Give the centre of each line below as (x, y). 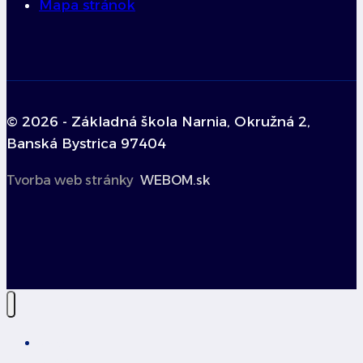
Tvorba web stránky (70, 180)
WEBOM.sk (175, 180)
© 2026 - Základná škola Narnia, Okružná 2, (158, 121)
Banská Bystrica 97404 (86, 143)
